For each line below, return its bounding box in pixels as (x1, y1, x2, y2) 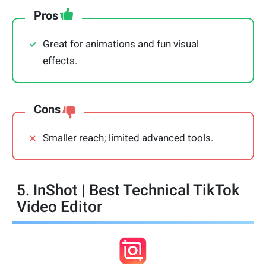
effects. (43, 55, 77, 67)
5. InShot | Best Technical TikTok (17, 181, 240, 199)
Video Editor (17, 198, 102, 216)
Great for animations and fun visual (43, 38, 199, 50)
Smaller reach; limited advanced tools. (43, 132, 213, 144)
